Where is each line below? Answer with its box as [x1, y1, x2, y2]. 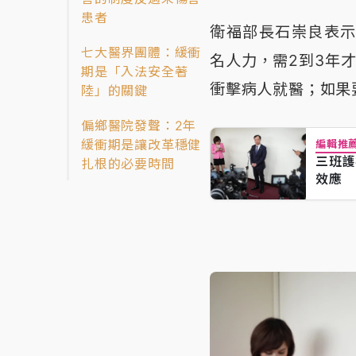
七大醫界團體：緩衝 [81, 44, 202, 61]
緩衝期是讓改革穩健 [81, 137, 202, 153]
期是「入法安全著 [81, 64, 188, 80]
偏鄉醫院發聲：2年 [81, 118, 197, 134]
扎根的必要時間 [81, 156, 175, 172]
